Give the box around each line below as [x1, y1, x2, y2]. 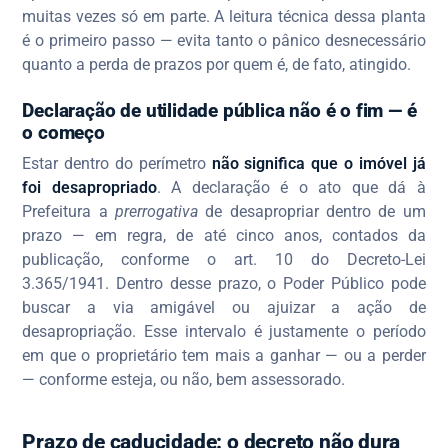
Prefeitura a [22, 202, 116, 222]
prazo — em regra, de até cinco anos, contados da [22, 226, 426, 246]
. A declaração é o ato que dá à [156, 178, 426, 198]
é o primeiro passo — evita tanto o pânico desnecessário [22, 31, 426, 51]
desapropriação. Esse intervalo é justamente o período [22, 322, 426, 342]
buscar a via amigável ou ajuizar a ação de [22, 298, 426, 318]
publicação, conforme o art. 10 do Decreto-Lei [22, 250, 426, 270]
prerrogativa [115, 202, 199, 222]
